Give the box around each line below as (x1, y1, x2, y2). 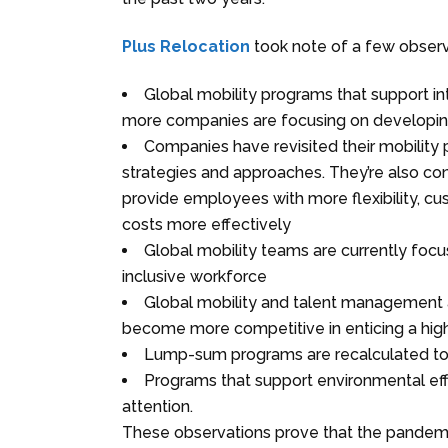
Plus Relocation (122, 36, 250, 56)
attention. (122, 396, 193, 416)
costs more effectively (122, 214, 291, 234)
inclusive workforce (122, 266, 267, 286)
